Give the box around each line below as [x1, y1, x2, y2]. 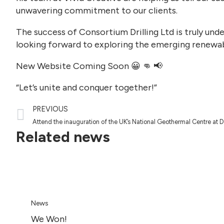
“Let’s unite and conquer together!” [16, 82, 157, 93]
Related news [16, 127, 110, 146]
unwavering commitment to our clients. [16, 5, 177, 16]
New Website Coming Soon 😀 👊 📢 [16, 60, 162, 71]
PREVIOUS [32, 104, 68, 113]
